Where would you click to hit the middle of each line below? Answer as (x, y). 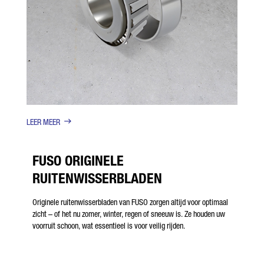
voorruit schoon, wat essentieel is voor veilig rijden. (109, 225)
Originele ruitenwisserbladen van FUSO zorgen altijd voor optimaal (130, 202)
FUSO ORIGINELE (78, 160)
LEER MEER (43, 122)
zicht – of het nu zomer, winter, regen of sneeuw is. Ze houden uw (129, 214)
